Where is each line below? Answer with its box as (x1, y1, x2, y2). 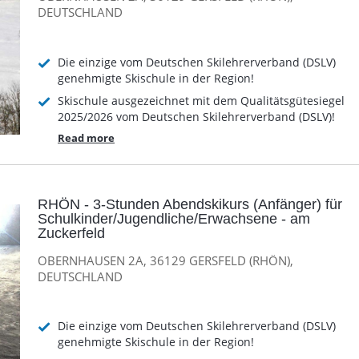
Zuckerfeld (38, 225, 105, 242)
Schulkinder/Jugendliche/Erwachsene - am (38, 211, 310, 228)
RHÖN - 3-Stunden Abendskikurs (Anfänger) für (38, 196, 342, 213)
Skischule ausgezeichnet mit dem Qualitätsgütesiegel (58, 92, 345, 108)
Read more (58, 130, 115, 145)
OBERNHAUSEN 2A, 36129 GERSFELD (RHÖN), (38, 252, 293, 268)
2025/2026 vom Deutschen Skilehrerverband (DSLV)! (58, 108, 335, 124)
